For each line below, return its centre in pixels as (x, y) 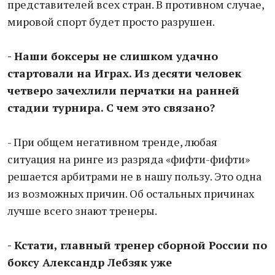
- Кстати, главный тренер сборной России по (137, 245)
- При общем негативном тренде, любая (112, 142)
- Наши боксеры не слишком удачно (113, 56)
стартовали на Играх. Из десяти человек (124, 73)
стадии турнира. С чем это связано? (111, 107)
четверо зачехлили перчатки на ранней (123, 90)
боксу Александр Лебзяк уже (90, 262)
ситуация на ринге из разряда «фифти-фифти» (129, 159)
